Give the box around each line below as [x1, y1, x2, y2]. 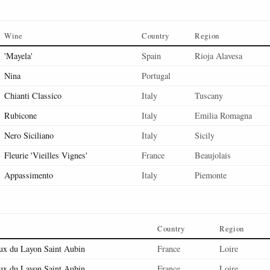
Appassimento [4, 169, 53, 181]
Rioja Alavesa [195, 50, 242, 61]
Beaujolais [195, 149, 231, 161]
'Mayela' [4, 50, 33, 61]
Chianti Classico [4, 90, 61, 101]
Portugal [142, 70, 171, 81]
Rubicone [4, 110, 37, 121]
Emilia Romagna [195, 110, 252, 121]
